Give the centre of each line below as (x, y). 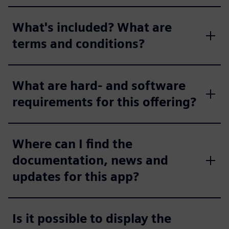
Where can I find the (72, 144)
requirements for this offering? (104, 102)
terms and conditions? (78, 44)
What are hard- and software (99, 86)
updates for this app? (76, 177)
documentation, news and (90, 161)
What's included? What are (92, 28)
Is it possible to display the (92, 219)
